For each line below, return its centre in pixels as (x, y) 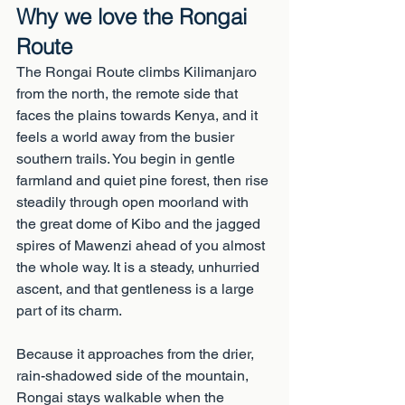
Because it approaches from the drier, (137, 354)
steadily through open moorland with (134, 202)
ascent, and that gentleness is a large (137, 289)
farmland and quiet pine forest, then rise (144, 180)
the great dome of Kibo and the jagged (140, 224)
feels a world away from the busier (127, 137)
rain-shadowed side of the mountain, (134, 376)
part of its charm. (69, 311)
